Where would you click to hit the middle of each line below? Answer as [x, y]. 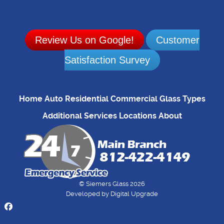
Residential [86, 99]
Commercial [134, 99]
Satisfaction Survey [107, 60]
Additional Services [79, 116]
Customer [177, 40]
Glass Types [182, 99]
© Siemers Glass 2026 [112, 183]
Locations [137, 116]
